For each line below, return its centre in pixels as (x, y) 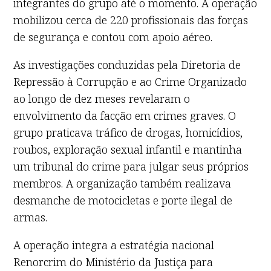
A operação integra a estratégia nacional (114, 245)
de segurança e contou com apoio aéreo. (113, 37)
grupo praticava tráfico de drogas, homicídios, (128, 132)
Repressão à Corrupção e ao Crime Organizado (130, 81)
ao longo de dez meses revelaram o (102, 98)
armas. (31, 217)
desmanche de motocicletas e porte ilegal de (123, 200)
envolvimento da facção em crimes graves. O (125, 115)
